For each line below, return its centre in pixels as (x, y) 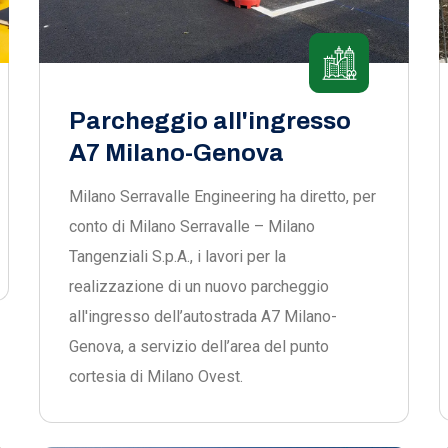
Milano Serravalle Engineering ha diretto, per (222, 196)
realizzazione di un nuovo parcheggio (199, 286)
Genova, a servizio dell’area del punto (199, 346)
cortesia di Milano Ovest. (156, 376)
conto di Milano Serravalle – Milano (192, 226)
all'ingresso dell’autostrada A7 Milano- (203, 316)
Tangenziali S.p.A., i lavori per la (177, 256)
